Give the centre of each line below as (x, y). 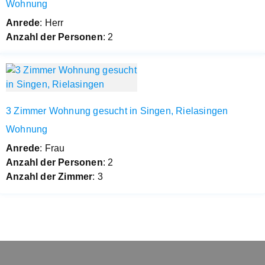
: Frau (52, 148)
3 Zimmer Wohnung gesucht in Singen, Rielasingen (117, 111)
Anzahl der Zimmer (49, 176)
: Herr (52, 22)
